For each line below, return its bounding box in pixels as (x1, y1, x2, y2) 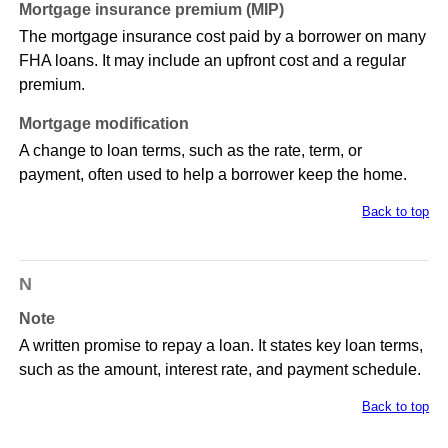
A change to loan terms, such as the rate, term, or (18, 142, 362, 160)
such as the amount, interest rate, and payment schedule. (18, 361, 421, 379)
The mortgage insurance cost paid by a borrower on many (18, 28, 426, 46)
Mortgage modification (18, 115, 189, 133)
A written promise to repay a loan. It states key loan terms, (18, 337, 423, 355)
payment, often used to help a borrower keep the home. (18, 166, 407, 184)
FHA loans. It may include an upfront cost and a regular (18, 52, 406, 70)
